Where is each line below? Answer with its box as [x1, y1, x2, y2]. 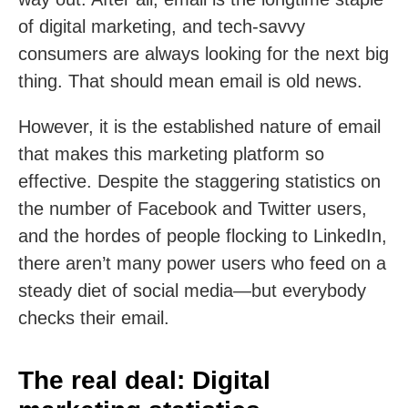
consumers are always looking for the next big [18, 44, 389, 64]
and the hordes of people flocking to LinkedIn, [18, 226, 387, 246]
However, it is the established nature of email [18, 117, 381, 137]
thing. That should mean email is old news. [18, 71, 362, 91]
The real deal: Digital [18, 366, 270, 395]
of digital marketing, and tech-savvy [18, 16, 305, 36]
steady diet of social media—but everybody [18, 280, 366, 301]
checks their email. [18, 308, 169, 328]
